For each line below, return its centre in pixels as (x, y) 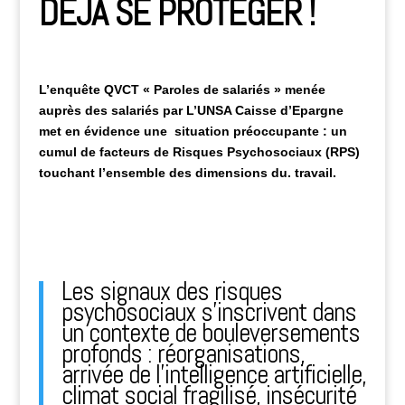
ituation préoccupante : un (264, 131)
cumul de (69, 152)
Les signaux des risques (171, 292)
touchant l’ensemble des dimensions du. (166, 173)
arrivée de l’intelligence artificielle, (213, 375)
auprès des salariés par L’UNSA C (141, 110)
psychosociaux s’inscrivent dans (208, 312)
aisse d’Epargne (293, 110)
